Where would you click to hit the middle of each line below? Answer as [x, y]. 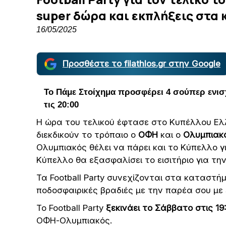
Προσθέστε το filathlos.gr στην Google [142, 64]
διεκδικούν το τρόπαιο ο [87, 135]
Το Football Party [71, 208]
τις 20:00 [61, 105]
